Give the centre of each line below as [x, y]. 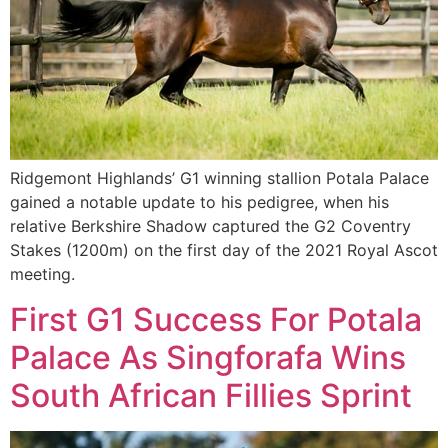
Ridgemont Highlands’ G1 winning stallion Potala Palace [219, 178]
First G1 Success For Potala [216, 319]
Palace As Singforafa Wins [208, 357]
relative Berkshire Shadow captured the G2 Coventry [210, 226]
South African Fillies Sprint [211, 395]
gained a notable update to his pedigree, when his [199, 202]
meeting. [42, 274]
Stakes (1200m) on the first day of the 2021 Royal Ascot [224, 250]
